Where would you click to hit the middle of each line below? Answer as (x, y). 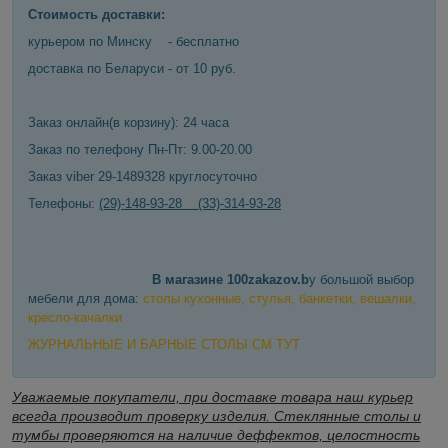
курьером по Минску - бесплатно (133, 41)
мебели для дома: (85, 298)
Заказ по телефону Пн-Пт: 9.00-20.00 (140, 149)
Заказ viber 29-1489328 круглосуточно (142, 176)
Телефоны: (63, 203)
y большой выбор (361, 279)
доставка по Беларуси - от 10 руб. (132, 68)
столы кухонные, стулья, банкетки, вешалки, (279, 298)
